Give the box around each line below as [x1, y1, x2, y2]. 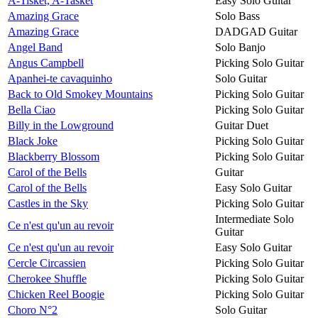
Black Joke [8, 134, 57, 147]
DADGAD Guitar [215, 25, 297, 38]
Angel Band [8, 40, 62, 53]
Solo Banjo [215, 40, 265, 53]
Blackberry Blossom [8, 150, 99, 163]
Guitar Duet [215, 119, 268, 131]
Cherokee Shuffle [8, 272, 87, 285]
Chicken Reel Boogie [8, 287, 104, 300]
